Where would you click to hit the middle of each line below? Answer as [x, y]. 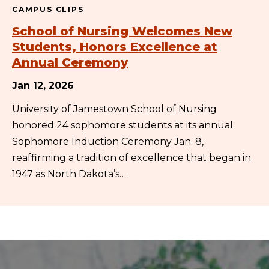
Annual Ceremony [70, 62]
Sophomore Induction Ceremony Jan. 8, [108, 141]
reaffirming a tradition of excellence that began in [131, 157]
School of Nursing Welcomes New [122, 31]
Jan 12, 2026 [43, 85]
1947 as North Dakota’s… [69, 174]
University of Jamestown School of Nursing [114, 109]
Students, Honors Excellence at [115, 47]
